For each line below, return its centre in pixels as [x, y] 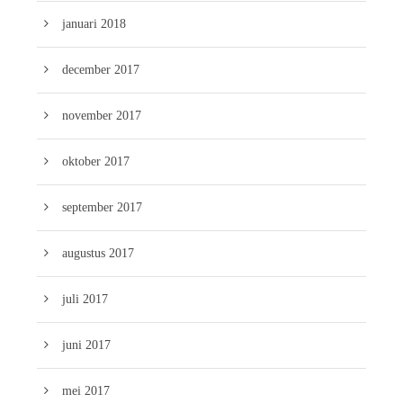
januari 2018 [94, 23]
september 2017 [102, 207]
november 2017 [102, 115]
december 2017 [101, 69]
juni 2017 [86, 345]
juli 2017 [85, 299]
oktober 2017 [96, 161]
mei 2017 [86, 390]
